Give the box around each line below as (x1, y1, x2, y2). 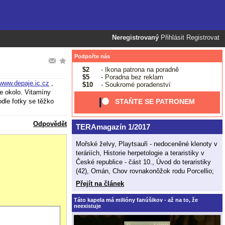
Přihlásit (161, 34, 184, 41)
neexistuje (74, 202, 101, 209)
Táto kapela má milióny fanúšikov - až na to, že (74, 196, 198, 203)
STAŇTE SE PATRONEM (115, 97, 195, 106)
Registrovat (186, 34, 219, 41)
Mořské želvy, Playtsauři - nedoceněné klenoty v (76, 140, 217, 148)
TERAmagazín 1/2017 (75, 123, 150, 131)
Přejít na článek (76, 179, 124, 187)
